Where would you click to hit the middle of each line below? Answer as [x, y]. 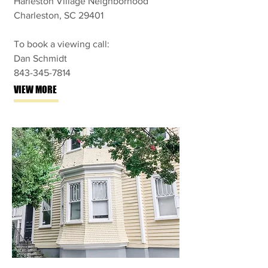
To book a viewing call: [62, 44]
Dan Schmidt [40, 58]
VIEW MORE [35, 89]
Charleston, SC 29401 [59, 15]
